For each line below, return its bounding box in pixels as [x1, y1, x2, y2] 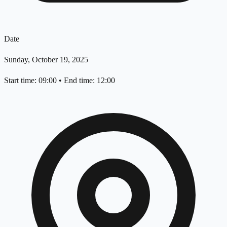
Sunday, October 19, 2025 [4, 55, 88, 64]
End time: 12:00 [64, 75, 115, 85]
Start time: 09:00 [4, 75, 57, 85]
